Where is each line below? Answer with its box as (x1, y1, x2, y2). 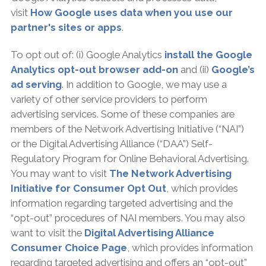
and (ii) (178, 63, 211, 75)
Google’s (211, 63, 255, 75)
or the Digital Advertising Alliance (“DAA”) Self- (10, 137, 213, 150)
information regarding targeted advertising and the (10, 197, 233, 209)
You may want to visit (10, 167, 109, 179)
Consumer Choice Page (10, 241, 127, 254)
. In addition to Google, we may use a (61, 78, 227, 90)
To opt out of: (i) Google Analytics (10, 48, 164, 61)
